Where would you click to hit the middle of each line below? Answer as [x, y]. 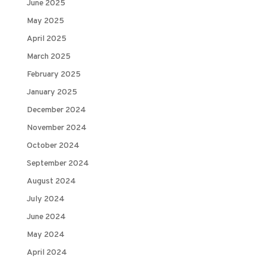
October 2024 [53, 146]
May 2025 [45, 21]
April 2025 [46, 39]
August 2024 [51, 182]
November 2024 [56, 128]
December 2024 [56, 110]
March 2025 [48, 57]
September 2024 [58, 164]
